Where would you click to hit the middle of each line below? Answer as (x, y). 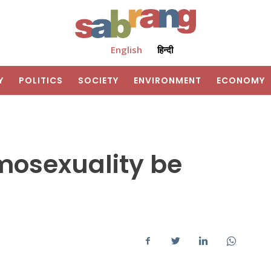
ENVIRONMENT (168, 81)
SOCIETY (98, 81)
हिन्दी (165, 50)
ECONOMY (241, 81)
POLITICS (41, 81)
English (126, 50)
